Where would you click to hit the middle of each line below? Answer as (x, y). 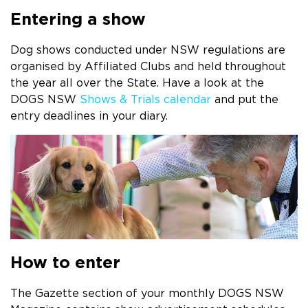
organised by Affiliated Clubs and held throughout (148, 66)
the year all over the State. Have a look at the (137, 82)
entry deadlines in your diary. (89, 115)
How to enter (65, 262)
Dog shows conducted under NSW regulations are (148, 49)
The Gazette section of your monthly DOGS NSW (147, 293)
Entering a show (78, 19)
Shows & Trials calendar (145, 99)
